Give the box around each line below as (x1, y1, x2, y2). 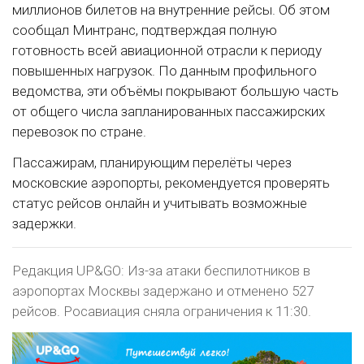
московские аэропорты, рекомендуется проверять (12, 175, 330, 192)
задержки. (12, 215, 76, 232)
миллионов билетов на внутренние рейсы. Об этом (12, 2, 330, 19)
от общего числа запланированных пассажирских (12, 103, 325, 120)
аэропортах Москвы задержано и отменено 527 (12, 283, 314, 300)
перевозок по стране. (12, 123, 146, 141)
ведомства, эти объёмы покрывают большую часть (12, 83, 339, 100)
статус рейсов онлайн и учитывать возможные (12, 195, 307, 212)
